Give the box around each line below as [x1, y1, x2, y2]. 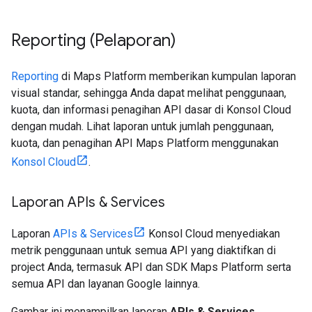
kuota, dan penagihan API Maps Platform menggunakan [11, 136, 279, 150]
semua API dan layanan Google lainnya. [11, 277, 200, 290]
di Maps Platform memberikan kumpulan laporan [58, 70, 296, 83]
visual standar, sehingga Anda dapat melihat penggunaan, [11, 86, 286, 100]
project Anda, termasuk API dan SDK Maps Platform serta [11, 260, 291, 274]
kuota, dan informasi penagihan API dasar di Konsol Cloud [11, 103, 291, 116]
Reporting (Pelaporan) [11, 30, 176, 51]
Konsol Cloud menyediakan [146, 227, 280, 240]
